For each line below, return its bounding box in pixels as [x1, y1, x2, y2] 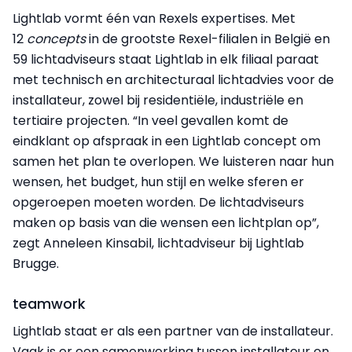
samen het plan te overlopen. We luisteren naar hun [13, 152, 334, 171]
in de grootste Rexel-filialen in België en [86, 30, 330, 49]
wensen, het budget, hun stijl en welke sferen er [13, 173, 304, 192]
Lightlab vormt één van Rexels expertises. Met [13, 9, 295, 28]
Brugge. [13, 255, 59, 273]
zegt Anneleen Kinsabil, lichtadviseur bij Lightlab [13, 234, 304, 253]
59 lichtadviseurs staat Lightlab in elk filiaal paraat [13, 50, 319, 69]
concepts [27, 30, 86, 49]
